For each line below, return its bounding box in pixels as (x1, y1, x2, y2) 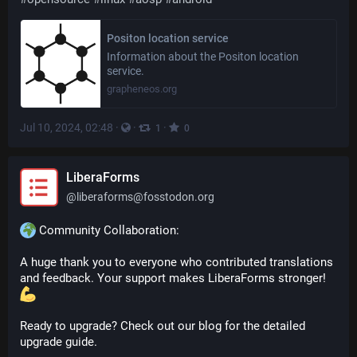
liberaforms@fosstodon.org (76, 190, 214, 203)
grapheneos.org (107, 83, 177, 95)
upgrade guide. (20, 335, 97, 349)
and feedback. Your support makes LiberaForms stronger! (20, 271, 329, 285)
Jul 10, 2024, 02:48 (20, 121, 113, 134)
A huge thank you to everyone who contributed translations (20, 255, 333, 269)
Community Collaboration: (36, 223, 179, 237)
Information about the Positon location (107, 50, 299, 63)
